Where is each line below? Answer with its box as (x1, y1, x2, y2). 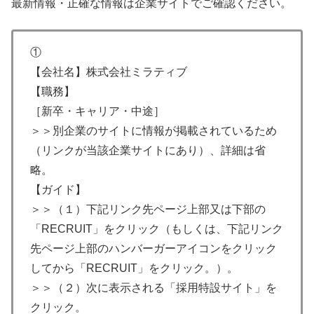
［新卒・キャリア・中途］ (30, 104, 165, 117)
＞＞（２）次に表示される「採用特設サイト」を (30, 281, 277, 294)
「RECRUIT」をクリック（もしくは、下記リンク (30, 222, 283, 235)
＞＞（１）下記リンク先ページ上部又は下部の (30, 203, 266, 215)
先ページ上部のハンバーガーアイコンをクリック (30, 242, 277, 254)
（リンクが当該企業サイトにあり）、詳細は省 (30, 144, 266, 156)
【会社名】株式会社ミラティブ (30, 65, 187, 78)
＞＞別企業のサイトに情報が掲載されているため (30, 124, 277, 137)
